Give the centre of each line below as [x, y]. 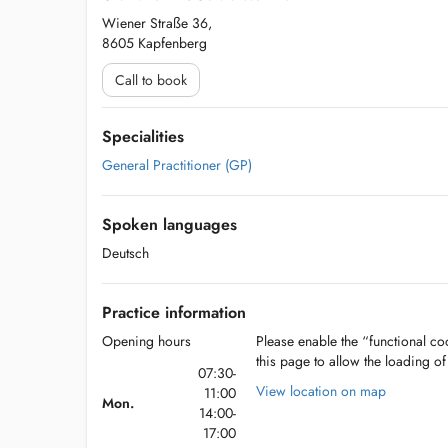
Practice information [174, 312]
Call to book [151, 80]
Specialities [143, 136]
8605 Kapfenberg [154, 43]
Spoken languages [169, 224]
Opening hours [146, 341]
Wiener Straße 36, [157, 23]
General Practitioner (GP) [177, 165]
